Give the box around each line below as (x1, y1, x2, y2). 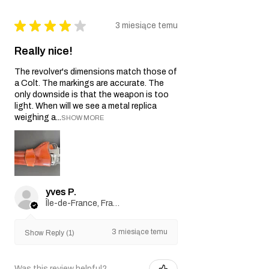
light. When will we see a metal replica (14, 101, 157, 110)
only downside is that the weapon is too (14, 89, 169, 99)
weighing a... (14, 112, 61, 122)
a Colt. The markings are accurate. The (14, 78, 164, 88)
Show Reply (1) (25, 228, 74, 237)
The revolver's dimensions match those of (14, 67, 177, 76)
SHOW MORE (61, 113, 104, 121)
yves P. (46, 186, 76, 197)
